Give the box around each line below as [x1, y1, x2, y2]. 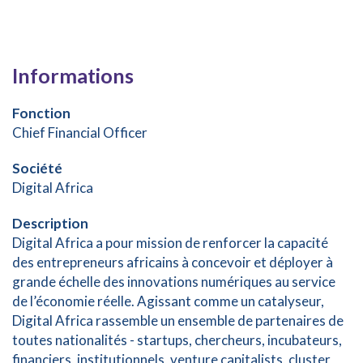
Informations [12, 63, 134, 88]
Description [12, 215, 88, 232]
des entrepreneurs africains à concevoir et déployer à [12, 254, 333, 271]
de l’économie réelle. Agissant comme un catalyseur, [12, 293, 324, 310]
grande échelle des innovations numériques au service [12, 273, 335, 290]
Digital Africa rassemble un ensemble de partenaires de [12, 312, 344, 329]
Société [12, 160, 62, 177]
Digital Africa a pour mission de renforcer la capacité [12, 234, 328, 251]
